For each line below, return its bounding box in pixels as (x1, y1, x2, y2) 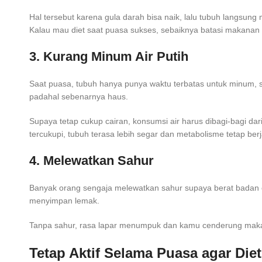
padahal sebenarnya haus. (29, 92, 128, 102)
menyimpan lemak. (29, 196, 99, 206)
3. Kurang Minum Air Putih (29, 49, 188, 64)
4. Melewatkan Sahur (29, 153, 154, 168)
